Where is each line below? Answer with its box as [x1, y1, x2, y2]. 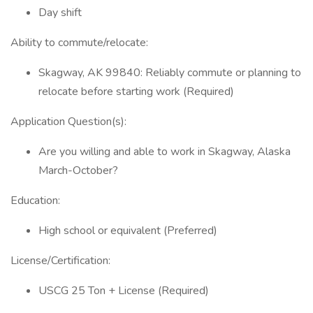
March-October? [38, 163, 118, 178]
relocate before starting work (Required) [38, 84, 234, 99]
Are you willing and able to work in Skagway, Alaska [38, 144, 291, 159]
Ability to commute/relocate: [10, 35, 148, 50]
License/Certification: [10, 253, 110, 268]
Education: [10, 193, 60, 208]
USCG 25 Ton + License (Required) [38, 283, 209, 298]
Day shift [38, 5, 82, 20]
